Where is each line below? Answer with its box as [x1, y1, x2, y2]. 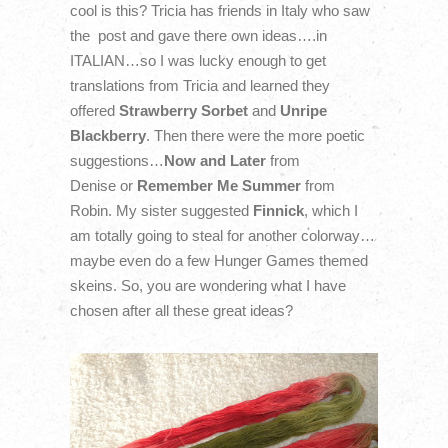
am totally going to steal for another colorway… [69, 226, 375, 244]
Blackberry [69, 126, 146, 144]
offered [69, 101, 115, 119]
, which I [303, 201, 358, 219]
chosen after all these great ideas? [69, 301, 293, 319]
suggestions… [69, 151, 164, 169]
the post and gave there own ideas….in [69, 26, 327, 44]
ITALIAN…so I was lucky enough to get [69, 51, 326, 69]
